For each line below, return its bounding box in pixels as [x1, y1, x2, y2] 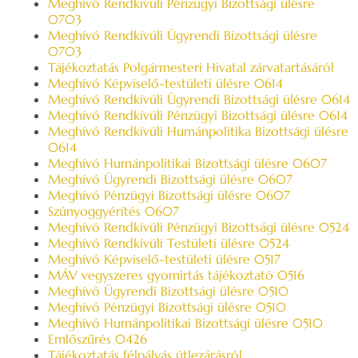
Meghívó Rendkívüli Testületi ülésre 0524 [48, 235, 289, 251]
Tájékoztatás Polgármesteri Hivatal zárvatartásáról [48, 59, 334, 75]
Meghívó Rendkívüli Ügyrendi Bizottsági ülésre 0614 [48, 91, 350, 107]
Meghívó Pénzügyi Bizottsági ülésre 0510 [48, 299, 286, 315]
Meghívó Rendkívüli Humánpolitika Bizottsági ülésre [48, 123, 348, 139]
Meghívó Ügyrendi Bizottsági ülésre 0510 [48, 283, 288, 299]
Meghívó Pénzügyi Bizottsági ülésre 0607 [48, 187, 290, 203]
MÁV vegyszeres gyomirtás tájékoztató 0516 [48, 267, 304, 283]
